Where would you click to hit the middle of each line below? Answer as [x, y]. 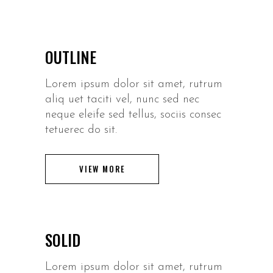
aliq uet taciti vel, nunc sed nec [122, 99]
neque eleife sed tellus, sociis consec [133, 115]
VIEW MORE [102, 168]
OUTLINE [71, 57]
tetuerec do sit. [81, 130]
